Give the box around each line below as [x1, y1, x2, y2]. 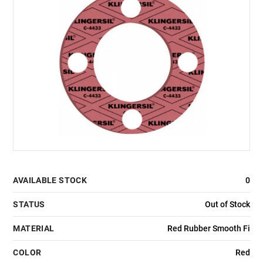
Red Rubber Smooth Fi [167, 223, 250, 233]
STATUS [13, 199, 45, 209]
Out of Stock [204, 199, 250, 209]
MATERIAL [13, 223, 55, 233]
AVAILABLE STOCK [13, 175, 87, 185]
